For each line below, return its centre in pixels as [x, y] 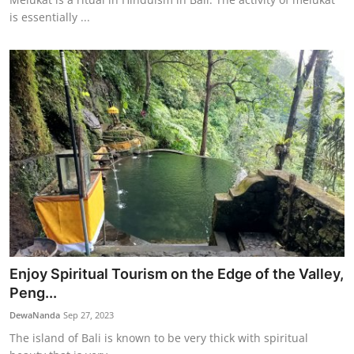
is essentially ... [50, 17]
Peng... [33, 293]
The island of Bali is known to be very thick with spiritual [159, 338]
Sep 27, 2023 [88, 315]
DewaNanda [35, 315]
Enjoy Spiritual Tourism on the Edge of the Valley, [177, 274]
